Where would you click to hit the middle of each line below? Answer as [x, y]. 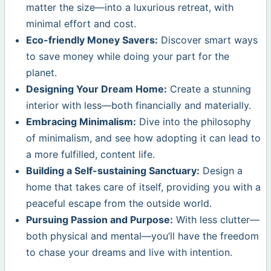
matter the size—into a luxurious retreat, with [130, 8]
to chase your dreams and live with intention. [129, 253]
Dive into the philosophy [194, 122]
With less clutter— [217, 220]
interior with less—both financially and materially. [139, 106]
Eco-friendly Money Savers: [92, 40]
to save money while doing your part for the [128, 57]
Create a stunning [209, 89]
